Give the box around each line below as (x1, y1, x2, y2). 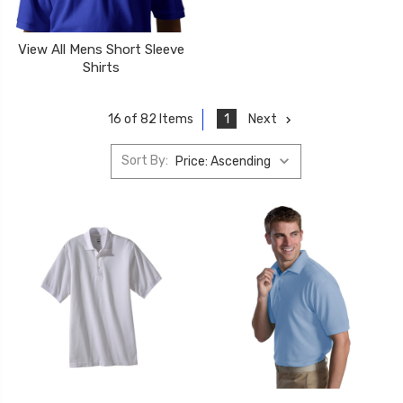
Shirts (83, 58, 120, 76)
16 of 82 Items (107, 112, 193, 128)
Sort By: (121, 153, 168, 169)
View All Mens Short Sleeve (18, 40, 184, 58)
